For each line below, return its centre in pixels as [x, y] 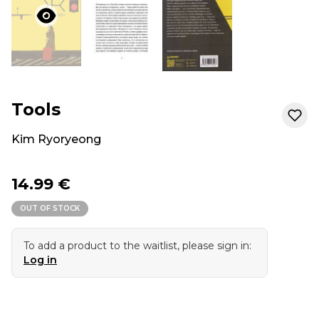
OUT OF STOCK [50, 209]
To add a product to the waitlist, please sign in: [137, 246]
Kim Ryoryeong [56, 140]
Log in [40, 260]
